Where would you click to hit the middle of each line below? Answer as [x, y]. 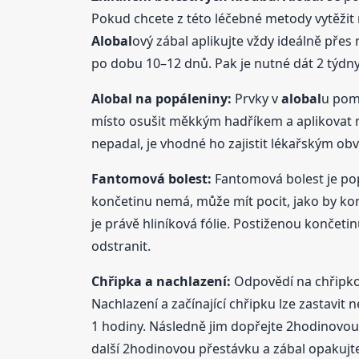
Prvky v [256, 99]
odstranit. [121, 246]
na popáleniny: [182, 99]
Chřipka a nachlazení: [162, 282]
